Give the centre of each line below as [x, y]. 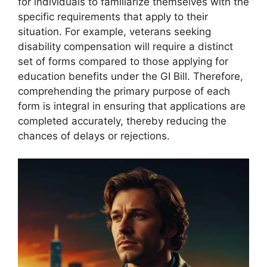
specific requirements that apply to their [113, 16]
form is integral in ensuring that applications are [132, 106]
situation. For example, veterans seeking [114, 31]
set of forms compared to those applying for [123, 61]
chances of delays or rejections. [94, 136]
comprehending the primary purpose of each [124, 91]
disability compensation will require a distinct [125, 46]
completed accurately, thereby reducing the [122, 121]
